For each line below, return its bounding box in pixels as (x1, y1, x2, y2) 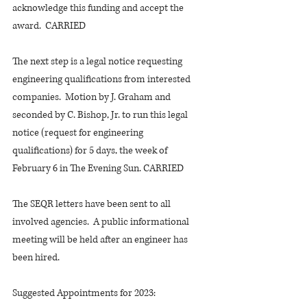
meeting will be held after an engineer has (12, 233, 190, 246)
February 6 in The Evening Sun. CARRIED (12, 162, 184, 175)
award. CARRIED (12, 19, 86, 32)
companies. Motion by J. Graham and (12, 90, 173, 103)
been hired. (12, 251, 60, 264)
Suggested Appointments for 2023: (12, 286, 156, 299)
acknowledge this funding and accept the (12, 1, 186, 14)
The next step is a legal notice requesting (12, 55, 184, 68)
